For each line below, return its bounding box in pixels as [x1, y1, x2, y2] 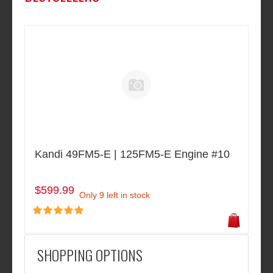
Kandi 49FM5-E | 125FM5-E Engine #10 [35, 147, 230, 160]
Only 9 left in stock [79, 190, 150, 200]
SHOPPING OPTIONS [37, 243, 143, 266]
